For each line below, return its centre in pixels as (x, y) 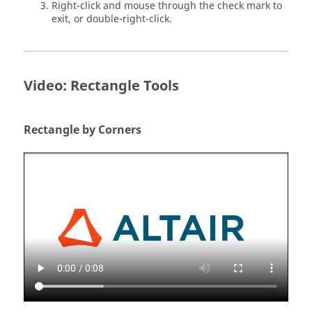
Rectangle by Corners (83, 130)
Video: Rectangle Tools (101, 86)
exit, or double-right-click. (112, 19)
